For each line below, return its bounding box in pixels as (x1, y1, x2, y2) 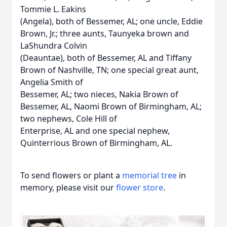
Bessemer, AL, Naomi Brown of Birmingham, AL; (20, 101, 202, 112)
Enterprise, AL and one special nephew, (20, 125, 170, 136)
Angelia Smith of (20, 77, 83, 88)
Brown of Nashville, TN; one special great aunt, (20, 64, 199, 75)
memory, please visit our (20, 182, 116, 193)
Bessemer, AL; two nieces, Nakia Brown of (20, 89, 178, 100)
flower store (116, 182, 163, 193)
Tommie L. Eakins (20, 4, 86, 15)
